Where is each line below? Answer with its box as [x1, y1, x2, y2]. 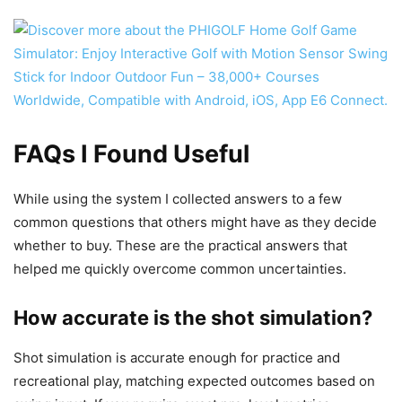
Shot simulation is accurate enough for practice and [13, 349, 340, 367]
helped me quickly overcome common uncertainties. [13, 260, 346, 278]
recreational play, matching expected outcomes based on [13, 372, 375, 390]
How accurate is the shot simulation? [13, 306, 372, 330]
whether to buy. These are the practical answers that [13, 237, 347, 255]
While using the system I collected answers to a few [13, 190, 342, 208]
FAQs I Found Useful [13, 139, 249, 170]
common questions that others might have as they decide [13, 214, 377, 232]
